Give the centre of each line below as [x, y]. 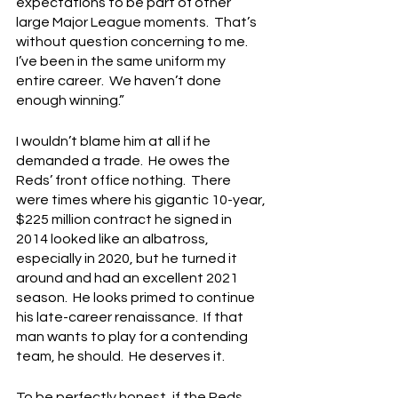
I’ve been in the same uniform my [122, 62]
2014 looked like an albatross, [114, 239]
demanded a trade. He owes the [124, 161]
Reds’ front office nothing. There [125, 181]
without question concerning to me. [135, 42]
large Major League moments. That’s [138, 23]
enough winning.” [70, 101]
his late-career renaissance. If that [131, 318]
